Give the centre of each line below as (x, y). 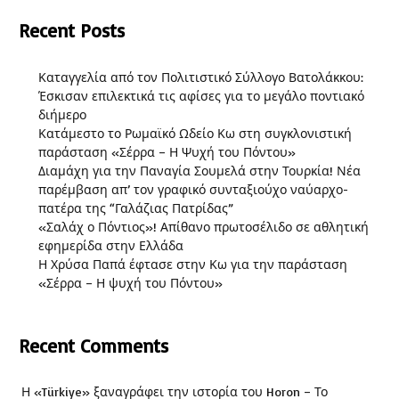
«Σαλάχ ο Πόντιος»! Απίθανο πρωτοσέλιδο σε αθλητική (204, 226)
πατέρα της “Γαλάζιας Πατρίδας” (136, 208)
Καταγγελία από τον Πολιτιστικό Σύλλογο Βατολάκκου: (201, 77)
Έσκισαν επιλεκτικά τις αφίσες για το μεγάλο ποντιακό (201, 95)
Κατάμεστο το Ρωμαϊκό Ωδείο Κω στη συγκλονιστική (195, 133)
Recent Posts (72, 31)
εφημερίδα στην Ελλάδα (111, 245)
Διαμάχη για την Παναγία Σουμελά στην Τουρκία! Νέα (199, 170)
